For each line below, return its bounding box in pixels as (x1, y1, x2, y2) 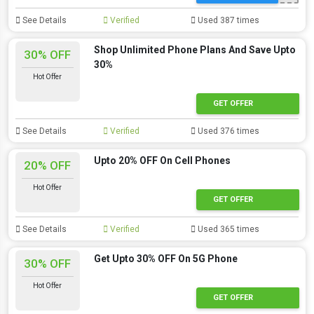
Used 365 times (196, 224, 260, 234)
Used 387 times (196, 15, 260, 25)
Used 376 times (196, 126, 260, 136)
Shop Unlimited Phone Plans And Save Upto (93, 44, 296, 55)
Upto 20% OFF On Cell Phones (93, 155, 231, 166)
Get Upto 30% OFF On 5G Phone (93, 253, 238, 264)
